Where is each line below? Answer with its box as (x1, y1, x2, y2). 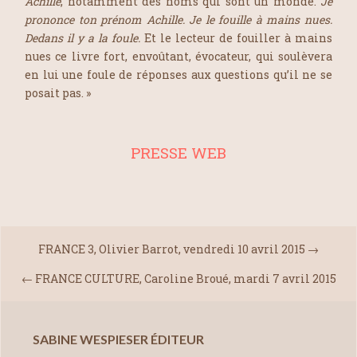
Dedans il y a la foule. (25, 29, 140, 45)
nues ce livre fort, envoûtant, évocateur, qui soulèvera (25, 48, 332, 64)
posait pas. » (25, 84, 91, 100)
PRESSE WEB (131, 142, 226, 163)
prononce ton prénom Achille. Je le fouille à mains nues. (25, 11, 332, 27)
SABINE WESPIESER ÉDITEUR (33, 331, 204, 347)
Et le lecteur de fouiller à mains (140, 29, 332, 45)
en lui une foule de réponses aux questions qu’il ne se (25, 66, 332, 82)
